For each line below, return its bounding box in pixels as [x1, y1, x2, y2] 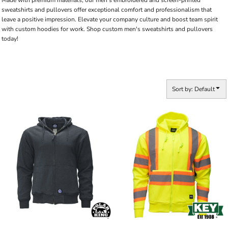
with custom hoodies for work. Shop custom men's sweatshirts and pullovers [2, 25, 213, 33]
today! [2, 35, 18, 43]
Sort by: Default [172, 85, 215, 93]
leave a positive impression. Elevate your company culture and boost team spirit [2, 15, 218, 23]
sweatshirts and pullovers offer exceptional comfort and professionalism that [2, 6, 212, 14]
